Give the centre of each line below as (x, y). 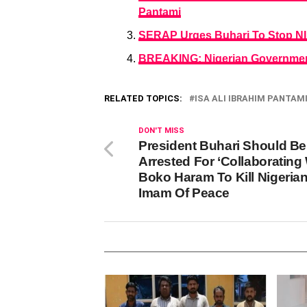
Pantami (160, 12)
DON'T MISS (161, 131)
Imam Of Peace (184, 193)
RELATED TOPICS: (143, 98)
